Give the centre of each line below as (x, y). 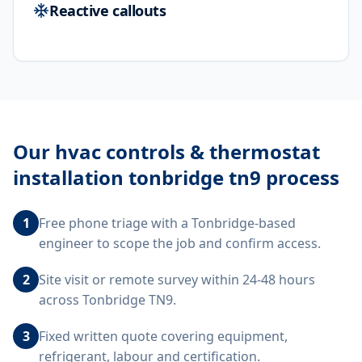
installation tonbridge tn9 (137, 177)
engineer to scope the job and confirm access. (180, 243)
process (300, 177)
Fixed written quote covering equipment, (163, 336)
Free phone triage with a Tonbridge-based (167, 223)
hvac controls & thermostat (187, 152)
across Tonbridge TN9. (107, 300)
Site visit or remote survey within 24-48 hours (177, 280)
